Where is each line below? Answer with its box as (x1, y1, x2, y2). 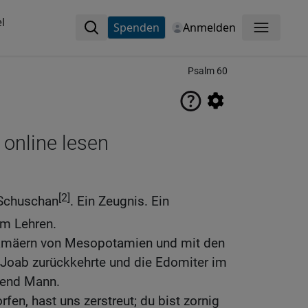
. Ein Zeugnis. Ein (70, 193, 169, 210)
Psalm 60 (188, 65, 228, 77)
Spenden (113, 20, 159, 35)
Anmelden (182, 20, 236, 35)
